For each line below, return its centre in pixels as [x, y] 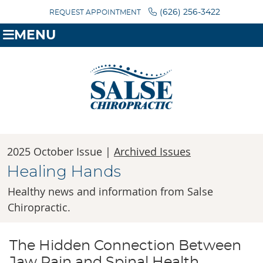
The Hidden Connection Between [125, 246]
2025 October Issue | [60, 152]
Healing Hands [64, 172]
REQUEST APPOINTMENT [95, 12]
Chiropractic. [39, 208]
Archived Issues [152, 152]
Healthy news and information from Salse [110, 192]
